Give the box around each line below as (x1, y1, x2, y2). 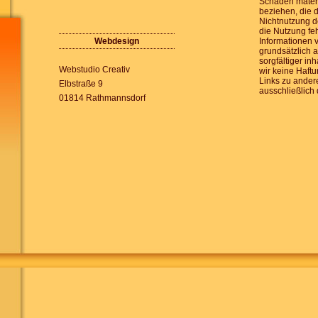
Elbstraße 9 (59, 79, 103, 89)
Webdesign (94, 36, 139, 46)
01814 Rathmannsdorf (59, 93, 146, 103)
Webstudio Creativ (59, 65, 130, 75)
